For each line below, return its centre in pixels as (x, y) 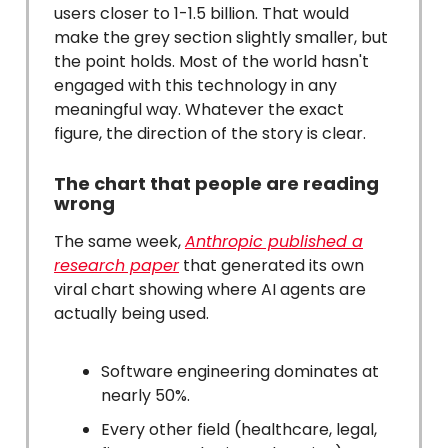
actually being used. (131, 313)
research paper (116, 265)
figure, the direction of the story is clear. (210, 133)
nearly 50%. (145, 395)
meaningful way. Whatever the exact (199, 109)
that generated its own (271, 265)
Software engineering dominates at (240, 371)
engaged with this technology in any (195, 85)
